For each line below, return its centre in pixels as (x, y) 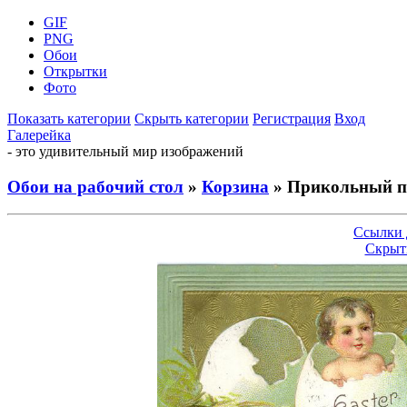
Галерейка (39, 135)
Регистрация (292, 119)
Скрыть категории (192, 119)
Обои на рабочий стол (95, 186)
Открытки (75, 71)
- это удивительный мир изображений (125, 151)
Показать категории (69, 119)
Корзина (235, 186)
